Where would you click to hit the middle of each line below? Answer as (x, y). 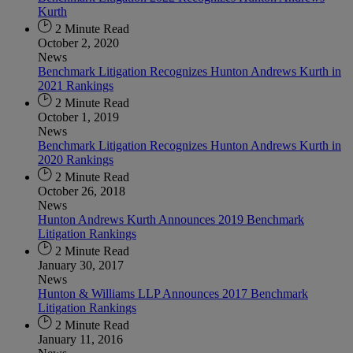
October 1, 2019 (78, 117)
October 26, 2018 (82, 191)
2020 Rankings (76, 159)
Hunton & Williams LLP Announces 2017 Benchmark (173, 293)
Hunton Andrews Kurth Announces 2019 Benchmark (171, 219)
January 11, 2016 (80, 339)
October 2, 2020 (78, 43)
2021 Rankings (76, 85)
